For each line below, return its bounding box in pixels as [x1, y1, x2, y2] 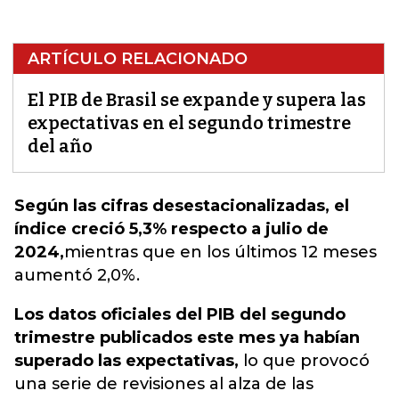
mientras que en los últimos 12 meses [64, 242, 377, 262]
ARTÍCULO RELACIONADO [28, 49, 248, 69]
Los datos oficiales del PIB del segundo [14, 305, 346, 324]
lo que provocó [239, 351, 370, 370]
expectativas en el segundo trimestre [28, 112, 351, 134]
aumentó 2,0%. [14, 265, 140, 285]
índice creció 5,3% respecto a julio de [14, 219, 329, 239]
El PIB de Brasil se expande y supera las [28, 89, 366, 110]
